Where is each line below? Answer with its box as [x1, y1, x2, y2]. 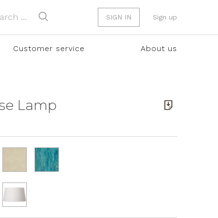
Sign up [153, 13, 177, 21]
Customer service [13, 44, 85, 53]
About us [140, 44, 177, 53]
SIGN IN [106, 13, 131, 21]
